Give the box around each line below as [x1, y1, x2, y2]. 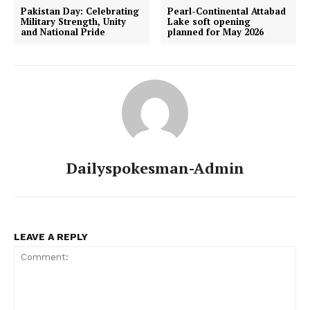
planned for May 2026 [167, 25, 264, 38]
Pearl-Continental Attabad [167, 4, 286, 17]
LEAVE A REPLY [14, 230, 88, 242]
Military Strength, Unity [21, 15, 126, 28]
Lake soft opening [167, 15, 251, 28]
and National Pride [21, 25, 105, 38]
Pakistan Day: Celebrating [21, 4, 139, 17]
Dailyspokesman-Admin [66, 157, 244, 178]
